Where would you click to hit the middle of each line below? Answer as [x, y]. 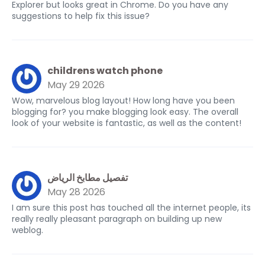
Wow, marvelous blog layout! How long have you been [123, 101]
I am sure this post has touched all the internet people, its [131, 208]
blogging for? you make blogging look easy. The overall [125, 112]
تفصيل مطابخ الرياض [88, 178]
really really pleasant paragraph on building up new [117, 219]
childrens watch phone [105, 71]
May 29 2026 [76, 85]
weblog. [28, 230]
